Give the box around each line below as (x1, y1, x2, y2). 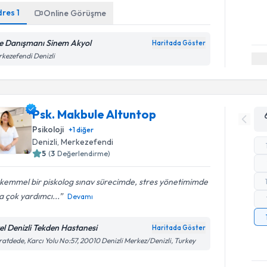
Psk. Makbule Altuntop (32, 106, 157, 122)
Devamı (67, 191, 94, 201)
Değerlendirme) (57, 148, 111, 158)
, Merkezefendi (57, 136, 114, 147)
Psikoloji (32, 123, 64, 135)
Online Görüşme (44, 8, 107, 18)
